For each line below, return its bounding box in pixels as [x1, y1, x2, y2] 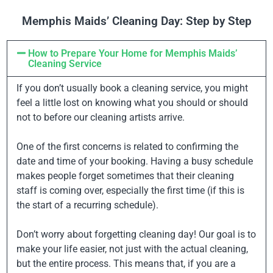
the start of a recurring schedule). [16, 199, 158, 211]
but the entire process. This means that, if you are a [16, 258, 236, 269]
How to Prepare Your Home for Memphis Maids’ [28, 48, 238, 59]
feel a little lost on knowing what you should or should [16, 97, 248, 108]
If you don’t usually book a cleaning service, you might [16, 82, 248, 94]
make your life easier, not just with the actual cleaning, [16, 243, 248, 255]
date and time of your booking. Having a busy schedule [16, 155, 253, 167]
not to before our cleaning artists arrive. [16, 112, 185, 123]
